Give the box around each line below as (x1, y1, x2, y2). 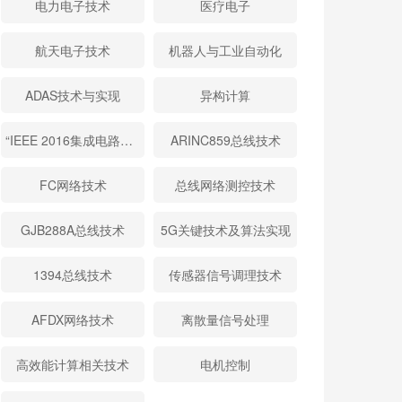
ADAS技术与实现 (25, 86, 120, 104)
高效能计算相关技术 (16, 355, 129, 373)
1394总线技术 (33, 266, 112, 284)
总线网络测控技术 (175, 176, 275, 194)
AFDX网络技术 (31, 310, 114, 328)
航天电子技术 (35, 41, 110, 59)
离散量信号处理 (181, 310, 269, 328)
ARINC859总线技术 (170, 131, 281, 149)
